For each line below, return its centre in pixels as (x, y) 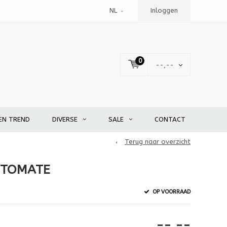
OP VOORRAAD (171, 192)
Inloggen (164, 10)
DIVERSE (65, 120)
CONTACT (170, 120)
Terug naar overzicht (158, 142)
